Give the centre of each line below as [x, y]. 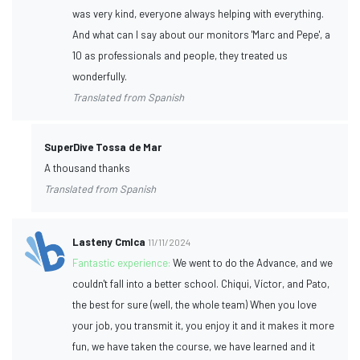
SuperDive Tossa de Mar [103, 147]
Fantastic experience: [123, 262]
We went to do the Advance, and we [253, 262]
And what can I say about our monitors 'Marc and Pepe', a [202, 34]
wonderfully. [100, 76]
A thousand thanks [87, 168]
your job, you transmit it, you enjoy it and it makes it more [204, 325]
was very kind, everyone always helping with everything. [198, 13]
